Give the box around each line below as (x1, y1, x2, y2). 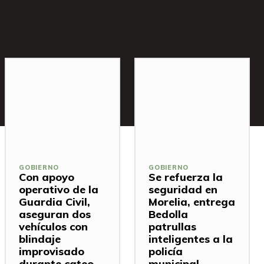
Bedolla (148, 207, 188, 222)
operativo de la (19, 183, 98, 197)
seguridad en (148, 183, 217, 197)
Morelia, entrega (148, 195, 235, 209)
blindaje (19, 232, 61, 246)
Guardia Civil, (19, 195, 90, 209)
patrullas (148, 220, 196, 234)
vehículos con (19, 220, 88, 234)
